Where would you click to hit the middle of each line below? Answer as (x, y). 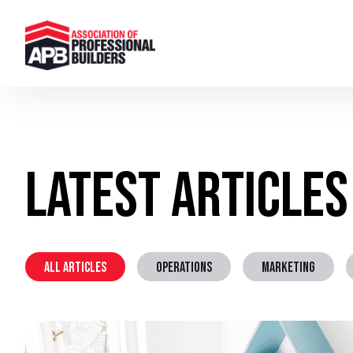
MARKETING (288, 268)
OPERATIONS (184, 268)
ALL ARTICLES (75, 268)
